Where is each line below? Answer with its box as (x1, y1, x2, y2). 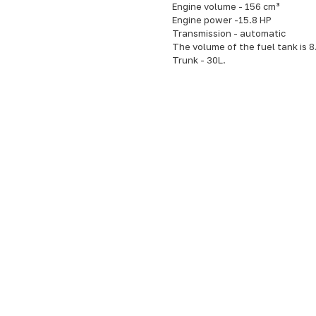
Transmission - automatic (172, 28, 286, 39)
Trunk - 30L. (172, 54, 226, 66)
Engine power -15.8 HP (172, 14, 272, 26)
